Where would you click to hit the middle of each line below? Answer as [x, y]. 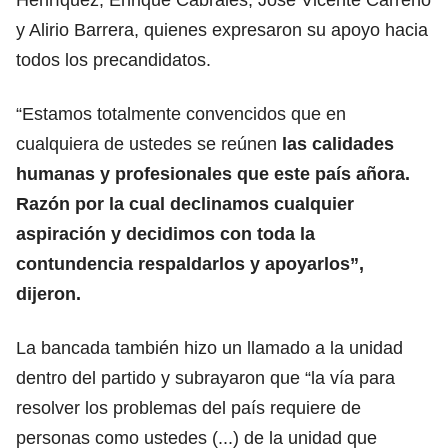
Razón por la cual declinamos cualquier [185, 203]
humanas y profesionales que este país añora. [213, 173]
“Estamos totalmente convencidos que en [181, 113]
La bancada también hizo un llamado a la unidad [209, 347]
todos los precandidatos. [113, 59]
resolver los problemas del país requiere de [188, 407]
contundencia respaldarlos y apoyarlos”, [190, 263]
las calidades [335, 143]
